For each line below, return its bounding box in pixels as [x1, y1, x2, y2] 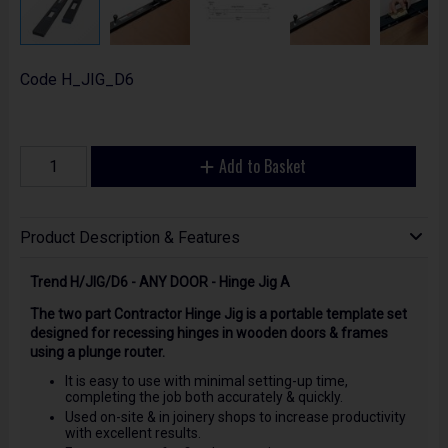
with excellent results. [64, 425, 201, 442]
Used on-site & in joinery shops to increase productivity [64, 409, 406, 426]
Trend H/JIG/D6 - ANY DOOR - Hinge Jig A [29, 273, 290, 290]
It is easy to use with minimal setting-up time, [64, 372, 348, 389]
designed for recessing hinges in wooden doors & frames [29, 324, 388, 341]
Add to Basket [219, 154, 307, 179]
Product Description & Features [19, 228, 240, 248]
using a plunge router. [29, 343, 165, 360]
